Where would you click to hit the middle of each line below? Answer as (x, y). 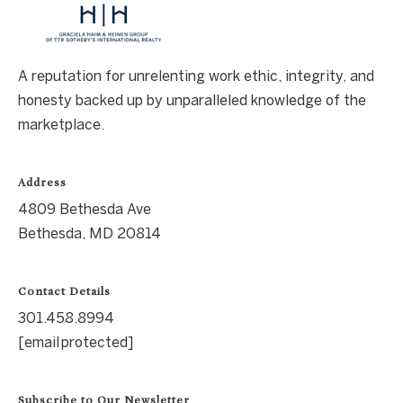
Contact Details (64, 291)
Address (42, 183)
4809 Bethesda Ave (85, 209)
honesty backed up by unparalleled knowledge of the (192, 100)
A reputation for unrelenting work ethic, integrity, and (196, 76)
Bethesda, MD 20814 (90, 233)
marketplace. (61, 125)
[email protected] (76, 342)
